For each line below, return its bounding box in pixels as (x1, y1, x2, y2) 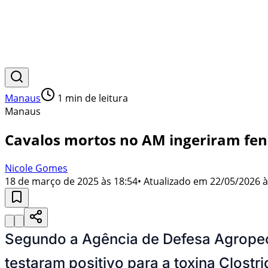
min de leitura (63, 92, 128, 105)
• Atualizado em (138, 174, 208, 188)
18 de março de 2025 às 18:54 (5, 174, 138, 188)
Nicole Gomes (5, 161, 68, 175)
